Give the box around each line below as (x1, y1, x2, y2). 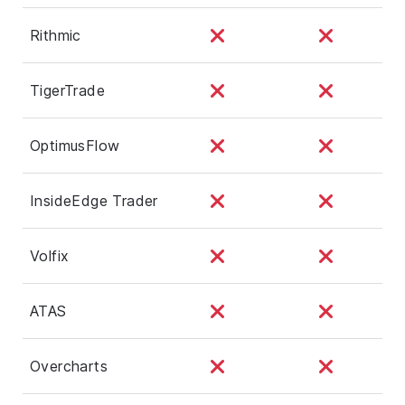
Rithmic (30, 25, 81, 44)
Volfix (30, 246, 70, 265)
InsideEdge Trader (30, 191, 158, 210)
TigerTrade (30, 80, 105, 99)
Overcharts (30, 356, 108, 375)
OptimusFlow (30, 136, 120, 155)
